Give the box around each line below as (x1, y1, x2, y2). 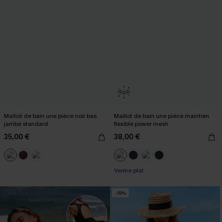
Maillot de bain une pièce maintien (114, 112, 209, 120)
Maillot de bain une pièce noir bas (4, 112, 97, 120)
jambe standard (4, 120, 48, 128)
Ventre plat (114, 166, 144, 174)
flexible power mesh (114, 120, 168, 128)
